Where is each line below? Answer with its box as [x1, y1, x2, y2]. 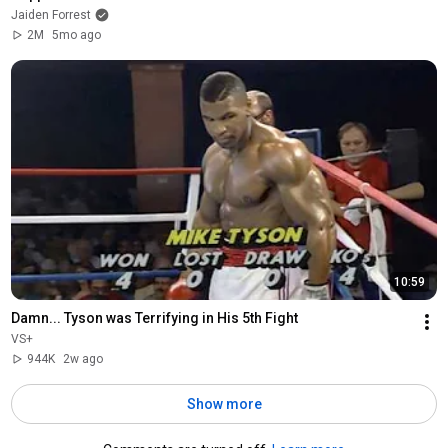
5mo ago [51, 27, 101, 42]
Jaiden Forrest [10, 7, 91, 22]
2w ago [62, 351, 103, 366]
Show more [186, 395, 262, 412]
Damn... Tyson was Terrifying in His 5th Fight [10, 309, 298, 326]
